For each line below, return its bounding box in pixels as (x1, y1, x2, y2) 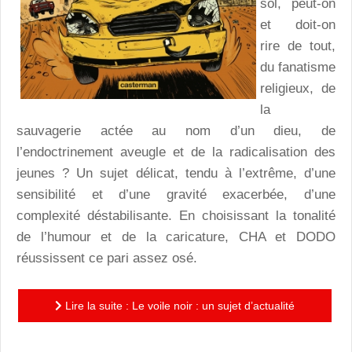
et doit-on (260, 17, 335, 33)
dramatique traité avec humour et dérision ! (68, 332, 282, 345)
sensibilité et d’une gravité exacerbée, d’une (16, 187, 335, 203)
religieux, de (260, 81, 335, 97)
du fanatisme (260, 60, 335, 75)
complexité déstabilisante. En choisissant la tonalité (16, 208, 335, 224)
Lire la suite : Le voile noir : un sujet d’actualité (62, 299, 295, 312)
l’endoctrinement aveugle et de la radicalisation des (16, 145, 335, 160)
